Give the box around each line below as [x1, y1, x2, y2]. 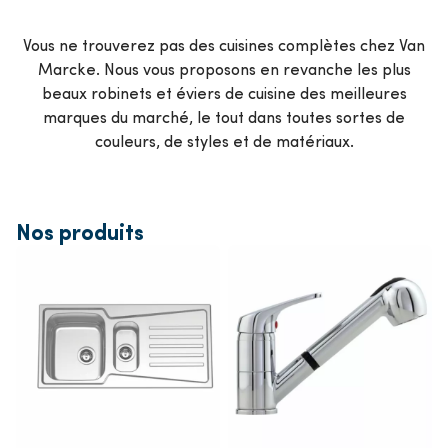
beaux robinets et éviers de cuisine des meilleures [41, 81, 407, 103]
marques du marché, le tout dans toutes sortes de [43, 105, 405, 127]
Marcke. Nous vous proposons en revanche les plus [37, 57, 411, 79]
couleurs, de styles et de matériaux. [94, 129, 354, 151]
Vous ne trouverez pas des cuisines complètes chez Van [23, 33, 425, 55]
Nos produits [16, 215, 144, 246]
